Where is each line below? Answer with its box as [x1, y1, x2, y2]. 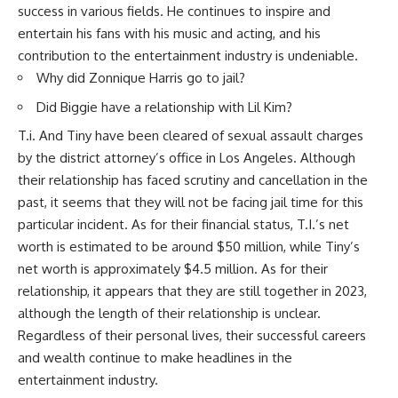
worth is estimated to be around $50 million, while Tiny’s [18, 238, 360, 256]
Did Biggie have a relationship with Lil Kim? [36, 98, 292, 115]
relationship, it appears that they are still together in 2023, [18, 283, 367, 300]
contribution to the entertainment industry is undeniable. [18, 47, 358, 65]
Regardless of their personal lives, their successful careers [18, 327, 366, 345]
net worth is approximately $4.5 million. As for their [18, 260, 328, 278]
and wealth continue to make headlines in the [18, 349, 292, 367]
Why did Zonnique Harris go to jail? [36, 69, 245, 87]
